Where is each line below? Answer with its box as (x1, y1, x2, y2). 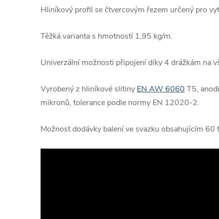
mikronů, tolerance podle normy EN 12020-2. (41, 97, 199, 108)
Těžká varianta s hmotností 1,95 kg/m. (41, 31, 173, 42)
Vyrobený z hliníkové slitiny (41, 84, 137, 94)
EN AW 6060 (137, 84, 185, 94)
